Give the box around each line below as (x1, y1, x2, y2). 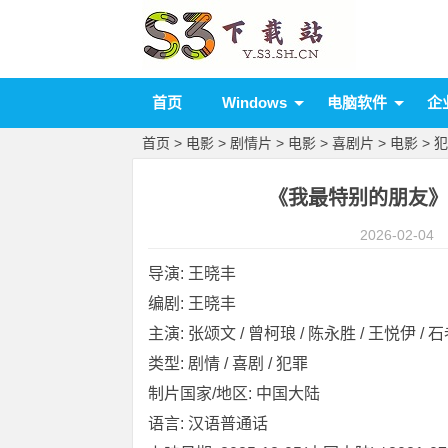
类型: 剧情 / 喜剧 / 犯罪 (148, 355, 308, 372)
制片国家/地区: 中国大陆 (148, 385, 320, 402)
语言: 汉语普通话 (148, 415, 268, 432)
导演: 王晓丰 (148, 265, 236, 282)
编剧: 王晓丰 (148, 295, 236, 312)
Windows (222, 94, 287, 111)
